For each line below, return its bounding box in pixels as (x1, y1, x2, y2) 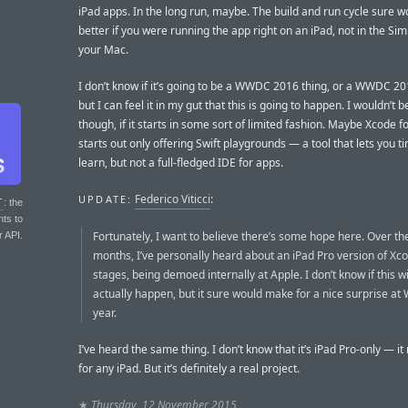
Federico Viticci (135, 191, 211, 208)
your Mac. (78, 41, 128, 57)
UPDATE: (78, 192, 133, 207)
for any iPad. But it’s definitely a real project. (78, 360, 300, 376)
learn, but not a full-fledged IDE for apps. (78, 155, 283, 171)
